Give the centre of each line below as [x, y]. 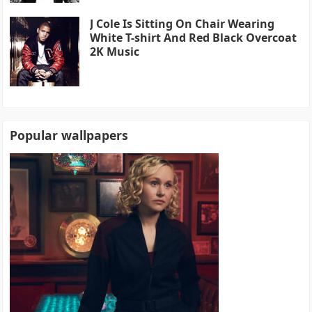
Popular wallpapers [69, 135]
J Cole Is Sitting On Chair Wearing [182, 23]
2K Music [115, 51]
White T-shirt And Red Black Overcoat [194, 37]
